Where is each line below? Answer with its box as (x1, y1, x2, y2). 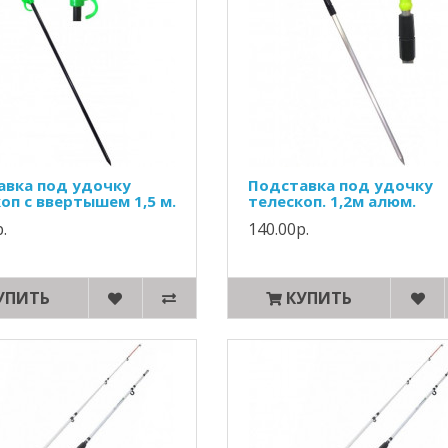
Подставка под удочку (247, 175, 433, 195)
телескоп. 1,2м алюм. (247, 191, 416, 211)
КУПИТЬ (286, 287, 352, 309)
